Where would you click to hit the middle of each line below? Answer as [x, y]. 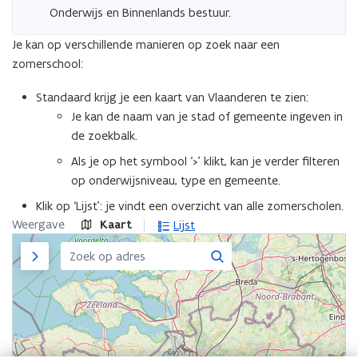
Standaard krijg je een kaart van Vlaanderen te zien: [172, 97]
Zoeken [231, 255]
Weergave [38, 224]
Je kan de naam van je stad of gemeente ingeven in [207, 116]
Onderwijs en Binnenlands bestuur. [140, 12]
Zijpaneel [49, 249]
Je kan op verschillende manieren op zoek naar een [146, 44]
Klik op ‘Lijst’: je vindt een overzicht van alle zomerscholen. [190, 206]
